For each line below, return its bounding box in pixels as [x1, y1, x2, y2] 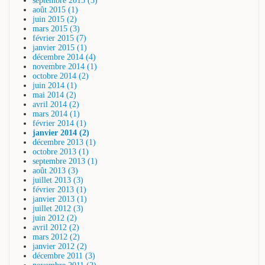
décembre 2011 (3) [33, 251, 95, 260]
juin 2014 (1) [33, 80, 77, 90]
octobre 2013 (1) [33, 147, 89, 156]
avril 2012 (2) [33, 222, 79, 232]
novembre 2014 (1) [33, 62, 97, 71]
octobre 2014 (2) [33, 71, 89, 80]
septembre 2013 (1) [33, 156, 98, 166]
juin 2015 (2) [33, 14, 77, 24]
